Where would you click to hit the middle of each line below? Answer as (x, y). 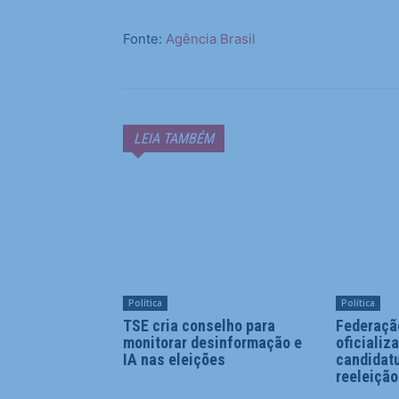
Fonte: (142, 39)
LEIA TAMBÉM (174, 138)
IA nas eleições (174, 360)
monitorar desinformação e (212, 343)
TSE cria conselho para (199, 326)
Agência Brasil (209, 39)
